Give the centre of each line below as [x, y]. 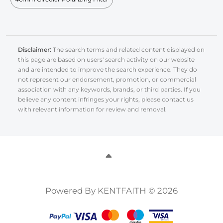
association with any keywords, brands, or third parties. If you [109, 89]
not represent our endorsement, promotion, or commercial [107, 79]
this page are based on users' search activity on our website [106, 59]
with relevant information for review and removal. [92, 109]
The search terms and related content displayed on [128, 49]
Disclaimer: [35, 49]
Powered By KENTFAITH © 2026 [111, 191]
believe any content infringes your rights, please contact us [106, 99]
